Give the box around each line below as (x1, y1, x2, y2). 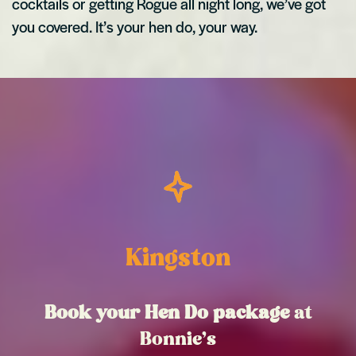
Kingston (126, 247, 230, 272)
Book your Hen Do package (44, 304, 294, 323)
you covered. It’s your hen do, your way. (12, 15, 261, 37)
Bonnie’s (140, 331, 216, 350)
